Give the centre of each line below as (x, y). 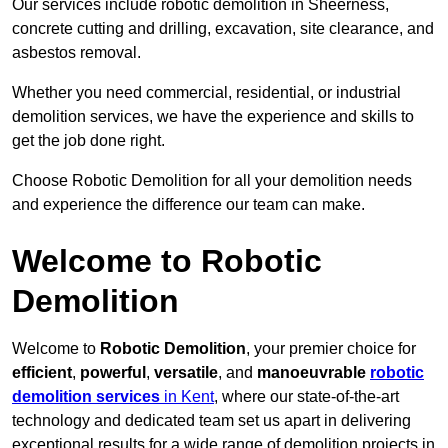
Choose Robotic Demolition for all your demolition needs (212, 181)
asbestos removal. (76, 53)
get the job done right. (88, 141)
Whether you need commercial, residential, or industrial (206, 93)
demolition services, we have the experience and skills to (213, 117)
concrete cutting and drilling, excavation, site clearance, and (223, 29)
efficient (42, 373)
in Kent (187, 397)
